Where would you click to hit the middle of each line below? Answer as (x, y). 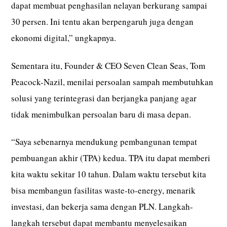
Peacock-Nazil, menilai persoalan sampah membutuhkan (112, 82)
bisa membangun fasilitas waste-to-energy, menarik (104, 190)
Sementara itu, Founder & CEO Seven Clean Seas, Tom (108, 65)
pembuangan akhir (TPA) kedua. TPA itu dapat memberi (111, 158)
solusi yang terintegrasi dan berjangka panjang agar (104, 98)
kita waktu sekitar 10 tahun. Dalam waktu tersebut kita (109, 174)
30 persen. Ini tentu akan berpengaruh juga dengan (103, 22)
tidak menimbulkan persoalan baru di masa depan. (101, 114)
